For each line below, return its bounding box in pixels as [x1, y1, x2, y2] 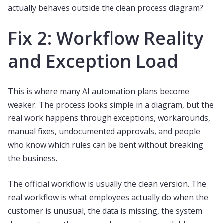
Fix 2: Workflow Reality [8, 26, 203, 50]
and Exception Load [8, 49, 178, 73]
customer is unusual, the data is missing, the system [8, 205, 202, 216]
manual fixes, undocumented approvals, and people [8, 126, 200, 137]
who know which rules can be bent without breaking [8, 139, 203, 150]
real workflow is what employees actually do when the [8, 192, 208, 203]
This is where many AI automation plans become [8, 86, 189, 97]
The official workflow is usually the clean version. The [8, 178, 206, 189]
